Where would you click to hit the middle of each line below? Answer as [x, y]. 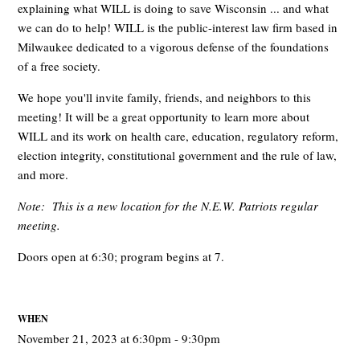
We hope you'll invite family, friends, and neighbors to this [165, 97]
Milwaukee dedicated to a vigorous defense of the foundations [174, 46]
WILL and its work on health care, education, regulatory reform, [178, 135]
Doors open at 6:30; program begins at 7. [121, 256]
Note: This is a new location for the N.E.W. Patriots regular [168, 205]
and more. [43, 174]
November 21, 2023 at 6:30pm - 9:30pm [119, 338]
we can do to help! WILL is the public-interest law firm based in [178, 27]
